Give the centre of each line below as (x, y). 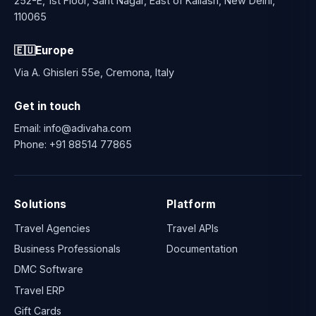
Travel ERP (39, 290)
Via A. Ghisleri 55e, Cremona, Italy (94, 72)
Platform (192, 205)
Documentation (202, 249)
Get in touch (47, 106)
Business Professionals (67, 249)
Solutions (41, 205)
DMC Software (49, 269)
